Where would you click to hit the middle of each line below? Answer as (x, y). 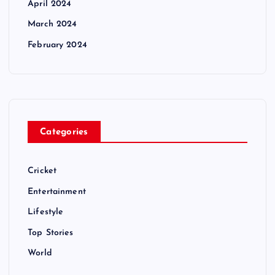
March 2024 (52, 25)
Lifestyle (46, 212)
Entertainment (57, 192)
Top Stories (51, 233)
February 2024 (57, 45)
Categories (64, 133)
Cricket (42, 171)
